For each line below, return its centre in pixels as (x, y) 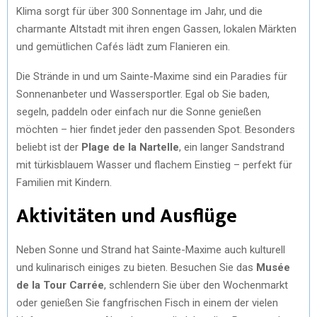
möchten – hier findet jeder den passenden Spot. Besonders (156, 129)
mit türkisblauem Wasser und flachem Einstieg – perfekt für (154, 165)
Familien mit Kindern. (64, 182)
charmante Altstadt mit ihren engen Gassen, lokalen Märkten (156, 29)
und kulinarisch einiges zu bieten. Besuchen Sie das (136, 267)
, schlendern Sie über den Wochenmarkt (196, 285)
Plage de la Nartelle (130, 147)
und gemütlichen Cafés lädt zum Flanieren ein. (123, 46)
